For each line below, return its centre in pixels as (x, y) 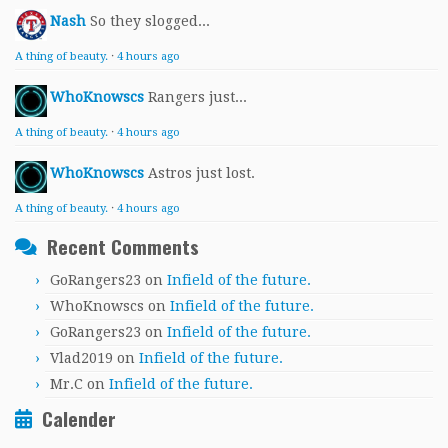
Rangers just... (197, 97)
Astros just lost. (201, 173)
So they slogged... (150, 21)
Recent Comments (123, 247)
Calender (79, 419)
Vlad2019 (81, 358)
